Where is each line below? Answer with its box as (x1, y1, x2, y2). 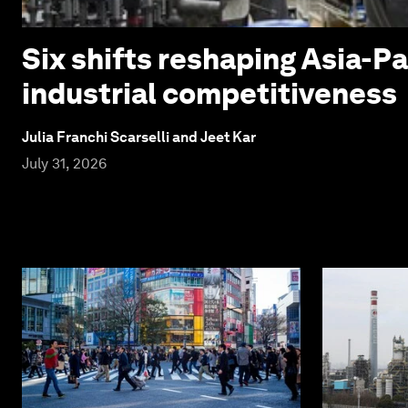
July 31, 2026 (22, 154, 107, 172)
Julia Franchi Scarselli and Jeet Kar (22, 127, 256, 146)
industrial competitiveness (22, 75, 397, 111)
